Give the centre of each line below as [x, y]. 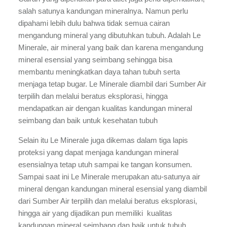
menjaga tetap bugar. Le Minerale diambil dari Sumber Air [112, 84]
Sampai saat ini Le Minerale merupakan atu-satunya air [109, 177]
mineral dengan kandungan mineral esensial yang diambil [112, 189]
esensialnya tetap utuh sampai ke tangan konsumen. [105, 164]
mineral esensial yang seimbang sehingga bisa [95, 60]
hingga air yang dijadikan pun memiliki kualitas [95, 213]
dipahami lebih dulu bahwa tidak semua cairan [94, 23]
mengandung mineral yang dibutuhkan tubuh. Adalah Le [109, 35]
